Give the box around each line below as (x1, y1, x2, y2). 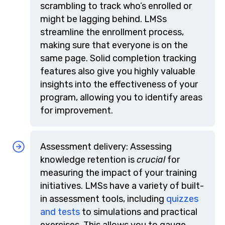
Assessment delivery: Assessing (40, 141, 172, 152)
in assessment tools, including (40, 193, 166, 204)
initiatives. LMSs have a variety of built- (40, 180, 204, 191)
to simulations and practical (80, 206, 197, 217)
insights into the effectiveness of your (40, 79, 198, 90)
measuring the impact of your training (40, 167, 197, 178)
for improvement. (40, 105, 113, 116)
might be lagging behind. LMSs (40, 14, 167, 25)
